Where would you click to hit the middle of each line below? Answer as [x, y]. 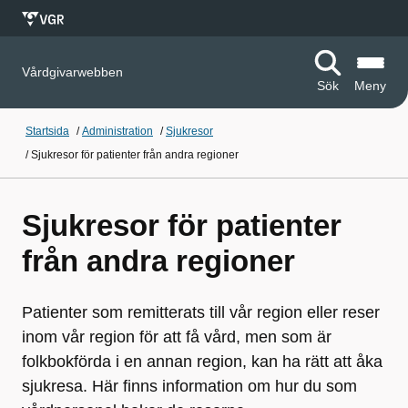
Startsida [47, 131]
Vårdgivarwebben [72, 72]
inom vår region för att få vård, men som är [177, 337]
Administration [117, 131]
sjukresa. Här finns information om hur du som [189, 386]
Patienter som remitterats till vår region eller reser [201, 312]
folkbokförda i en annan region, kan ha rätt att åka [202, 362]
